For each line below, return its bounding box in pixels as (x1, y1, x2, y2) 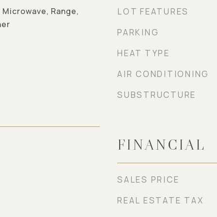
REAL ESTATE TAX (117, 195, 204, 206)
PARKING (117, 27, 159, 38)
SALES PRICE (117, 174, 180, 185)
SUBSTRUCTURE (117, 89, 196, 100)
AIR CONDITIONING (117, 68, 209, 79)
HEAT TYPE (117, 47, 170, 59)
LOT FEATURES (117, 6, 189, 17)
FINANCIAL (117, 136, 205, 154)
